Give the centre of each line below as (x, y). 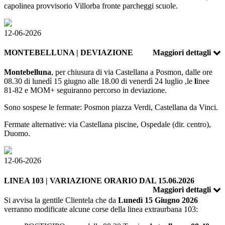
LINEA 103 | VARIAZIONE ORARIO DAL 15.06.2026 (99, 180)
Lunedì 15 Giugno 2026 (157, 200)
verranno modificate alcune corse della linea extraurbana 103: (101, 209)
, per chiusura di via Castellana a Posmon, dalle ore (132, 72)
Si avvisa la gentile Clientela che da (60, 200)
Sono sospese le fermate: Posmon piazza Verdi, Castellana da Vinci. (111, 107)
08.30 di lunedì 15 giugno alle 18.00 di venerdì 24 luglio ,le (99, 81)
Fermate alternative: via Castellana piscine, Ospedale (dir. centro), (107, 125)
